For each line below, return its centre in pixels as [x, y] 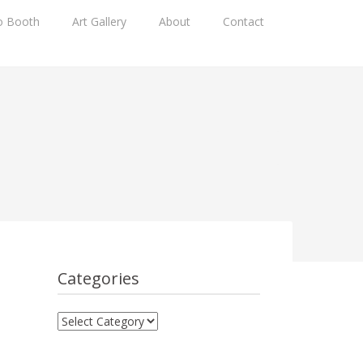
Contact [243, 21]
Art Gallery [99, 21]
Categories [98, 278]
